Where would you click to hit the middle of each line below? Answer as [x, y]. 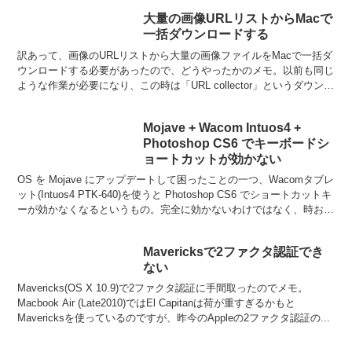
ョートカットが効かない [213, 159]
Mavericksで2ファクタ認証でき [234, 251]
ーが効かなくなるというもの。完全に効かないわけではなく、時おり [176, 209]
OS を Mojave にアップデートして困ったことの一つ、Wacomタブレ [176, 179]
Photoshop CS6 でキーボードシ [236, 143]
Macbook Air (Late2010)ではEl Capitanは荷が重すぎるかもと [157, 303]
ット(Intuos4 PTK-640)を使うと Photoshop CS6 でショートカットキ [175, 194]
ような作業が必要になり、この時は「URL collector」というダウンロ [176, 85]
